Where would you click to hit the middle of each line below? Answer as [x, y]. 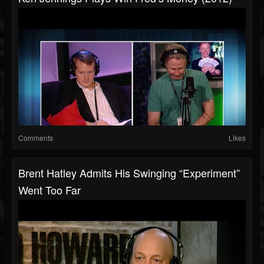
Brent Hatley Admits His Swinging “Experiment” [129, 173]
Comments [36, 138]
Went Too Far [49, 190]
